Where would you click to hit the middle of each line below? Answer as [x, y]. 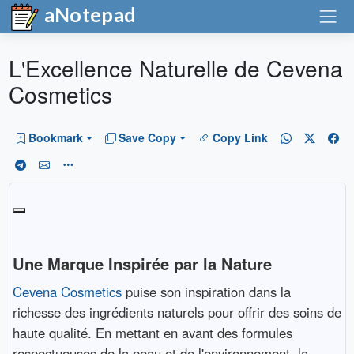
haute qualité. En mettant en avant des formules [152, 333]
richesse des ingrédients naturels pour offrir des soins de [177, 313]
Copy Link [240, 138]
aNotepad [88, 14]
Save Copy [148, 138]
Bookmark [56, 138]
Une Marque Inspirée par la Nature [142, 264]
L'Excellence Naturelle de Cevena [175, 68]
